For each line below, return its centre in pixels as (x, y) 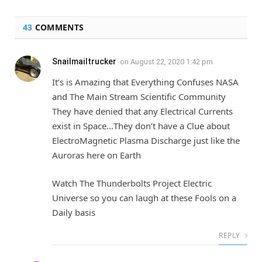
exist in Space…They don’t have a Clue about (141, 126)
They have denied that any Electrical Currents (142, 111)
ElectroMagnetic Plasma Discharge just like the (146, 141)
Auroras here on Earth (96, 155)
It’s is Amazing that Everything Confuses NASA (145, 82)
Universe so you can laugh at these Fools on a (144, 197)
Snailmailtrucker (84, 62)
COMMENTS (58, 27)
